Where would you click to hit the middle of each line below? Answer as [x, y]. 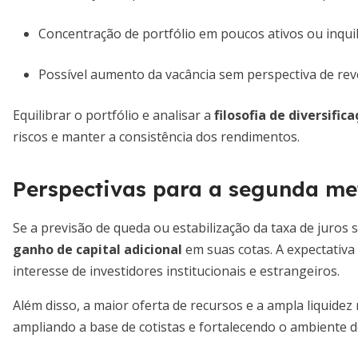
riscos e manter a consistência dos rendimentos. [156, 137]
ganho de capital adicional [97, 249]
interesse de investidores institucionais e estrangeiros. [176, 271]
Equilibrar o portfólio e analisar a [113, 115]
